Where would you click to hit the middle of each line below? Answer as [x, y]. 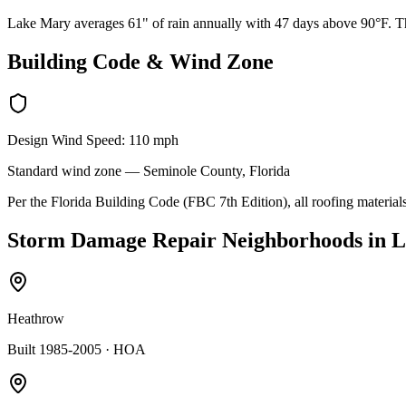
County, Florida [243, 171]
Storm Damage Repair [112, 241]
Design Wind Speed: [68, 140]
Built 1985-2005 [54, 350]
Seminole [170, 171]
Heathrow [36, 319]
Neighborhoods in [304, 241]
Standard [33, 171]
